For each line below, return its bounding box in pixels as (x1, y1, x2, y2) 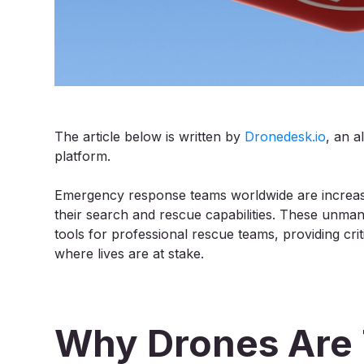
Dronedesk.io (245, 128, 327, 145)
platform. (54, 148, 111, 164)
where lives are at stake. (54, 245, 205, 262)
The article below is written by (54, 128, 245, 145)
